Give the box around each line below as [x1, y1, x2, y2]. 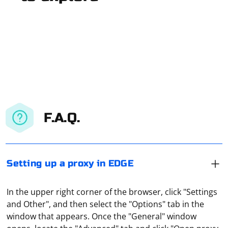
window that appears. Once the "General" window [7, 211, 197, 222]
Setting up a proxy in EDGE [7, 158, 134, 169]
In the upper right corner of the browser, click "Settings [7, 186, 218, 197]
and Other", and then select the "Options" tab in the [7, 198, 205, 210]
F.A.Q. [44, 109, 80, 126]
